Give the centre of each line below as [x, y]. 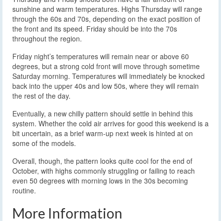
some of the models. [44, 143]
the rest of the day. [41, 96]
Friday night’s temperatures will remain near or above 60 [101, 56]
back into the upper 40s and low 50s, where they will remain [106, 86]
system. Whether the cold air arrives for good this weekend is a [110, 124]
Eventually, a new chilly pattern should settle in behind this [103, 114]
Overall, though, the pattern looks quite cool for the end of [102, 161]
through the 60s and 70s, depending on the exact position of [106, 19]
